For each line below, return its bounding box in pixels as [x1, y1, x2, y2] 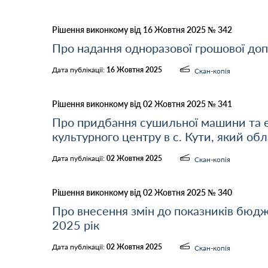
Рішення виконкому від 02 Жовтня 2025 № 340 [52, 187, 232, 197]
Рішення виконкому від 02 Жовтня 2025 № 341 [52, 99, 232, 109]
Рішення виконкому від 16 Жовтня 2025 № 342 [52, 25, 232, 35]
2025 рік [52, 218, 99, 232]
